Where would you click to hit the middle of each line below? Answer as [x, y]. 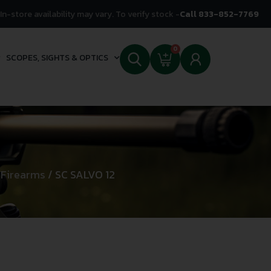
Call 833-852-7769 [219, 14]
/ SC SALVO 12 [80, 175]
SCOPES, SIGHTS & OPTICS [57, 57]
